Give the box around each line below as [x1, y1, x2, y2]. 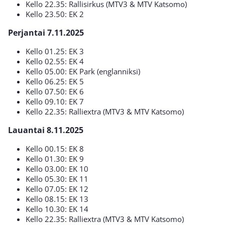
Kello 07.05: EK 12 [26, 183, 88, 194]
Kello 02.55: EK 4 [26, 56, 84, 66]
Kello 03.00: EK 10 [26, 163, 88, 174]
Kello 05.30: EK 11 [26, 173, 88, 184]
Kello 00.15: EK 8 [26, 143, 84, 154]
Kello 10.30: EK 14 [26, 203, 88, 214]
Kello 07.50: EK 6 [26, 86, 84, 96]
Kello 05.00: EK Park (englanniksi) [26, 66, 140, 76]
